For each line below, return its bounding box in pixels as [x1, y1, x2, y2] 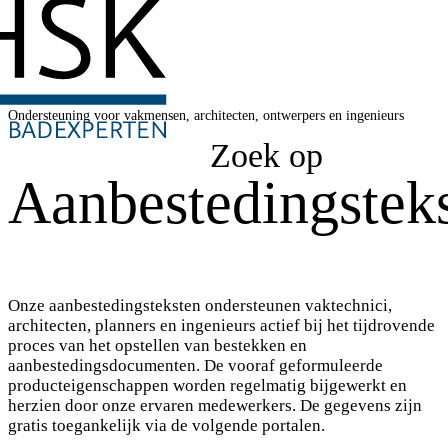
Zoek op [210, 137, 323, 175]
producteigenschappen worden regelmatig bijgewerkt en [8, 375, 407, 395]
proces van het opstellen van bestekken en [8, 335, 307, 355]
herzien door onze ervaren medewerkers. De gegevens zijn [8, 395, 422, 415]
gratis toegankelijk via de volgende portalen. [8, 415, 325, 435]
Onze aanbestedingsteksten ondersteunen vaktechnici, [8, 295, 392, 315]
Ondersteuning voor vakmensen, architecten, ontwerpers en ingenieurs [8, 108, 404, 123]
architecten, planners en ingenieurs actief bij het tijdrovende [8, 315, 435, 335]
